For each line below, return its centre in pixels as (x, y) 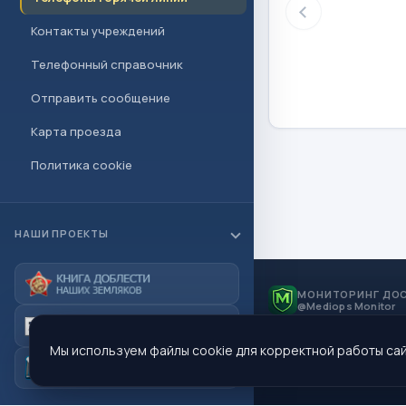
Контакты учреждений (98, 31)
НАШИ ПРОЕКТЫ (62, 234)
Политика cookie (82, 165)
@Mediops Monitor (347, 306)
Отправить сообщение (101, 98)
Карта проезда (76, 131)
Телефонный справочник (107, 64)
